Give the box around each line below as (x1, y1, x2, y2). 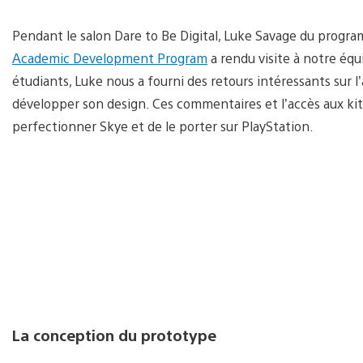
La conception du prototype (12, 325, 216, 345)
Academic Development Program (12, 49, 207, 67)
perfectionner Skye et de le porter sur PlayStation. (12, 117, 314, 135)
